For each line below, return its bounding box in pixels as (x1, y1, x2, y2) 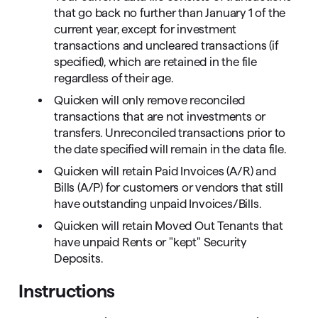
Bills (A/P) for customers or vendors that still (54, 181, 283, 194)
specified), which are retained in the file (54, 55, 257, 68)
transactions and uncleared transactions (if (54, 39, 278, 52)
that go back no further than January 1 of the (54, 6, 286, 19)
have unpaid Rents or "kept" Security (54, 236, 247, 248)
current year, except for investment (54, 23, 237, 35)
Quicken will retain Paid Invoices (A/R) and (54, 165, 276, 177)
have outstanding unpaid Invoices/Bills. (54, 197, 261, 210)
